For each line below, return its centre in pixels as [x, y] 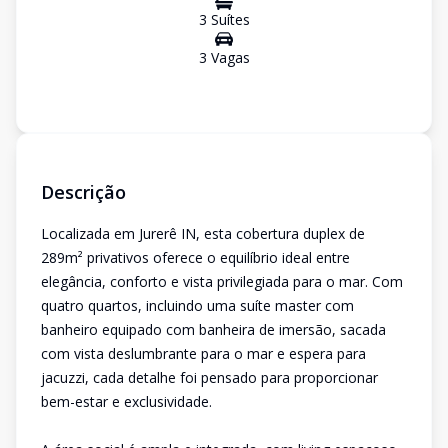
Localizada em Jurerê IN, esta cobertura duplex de [203, 233]
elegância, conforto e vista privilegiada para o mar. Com [222, 281]
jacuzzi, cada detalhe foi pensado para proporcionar [209, 377]
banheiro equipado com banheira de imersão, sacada [213, 329]
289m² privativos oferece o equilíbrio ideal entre [195, 257]
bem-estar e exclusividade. [126, 401]
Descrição [83, 192]
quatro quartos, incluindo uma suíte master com [197, 305]
